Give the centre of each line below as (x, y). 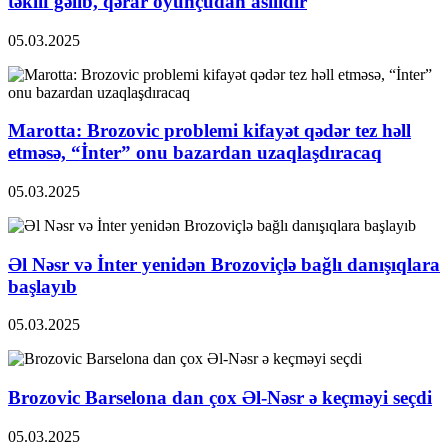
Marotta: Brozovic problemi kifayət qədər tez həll (209, 131)
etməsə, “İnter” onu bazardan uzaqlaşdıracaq (195, 153)
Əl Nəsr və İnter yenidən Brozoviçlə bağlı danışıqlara (224, 264)
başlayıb (42, 286)
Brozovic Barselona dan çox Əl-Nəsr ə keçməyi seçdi (220, 398)
